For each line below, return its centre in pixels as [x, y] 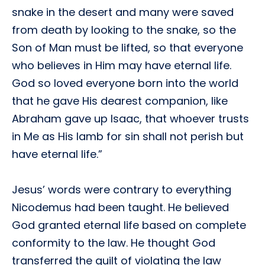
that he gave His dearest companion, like [120, 101]
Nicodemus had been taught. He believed [120, 207]
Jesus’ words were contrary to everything [122, 190]
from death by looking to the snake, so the [124, 30]
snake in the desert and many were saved [123, 12]
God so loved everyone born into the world [125, 83]
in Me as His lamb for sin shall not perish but [128, 136]
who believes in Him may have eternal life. [122, 65]
